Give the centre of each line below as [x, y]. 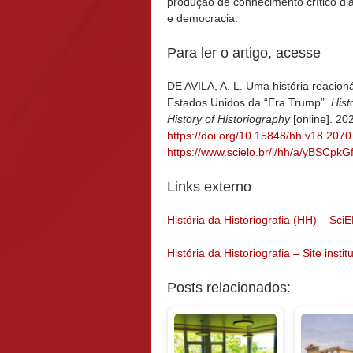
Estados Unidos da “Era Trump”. [249, 102]
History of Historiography [229, 119]
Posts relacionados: [229, 287]
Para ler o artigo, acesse [244, 52]
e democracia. [203, 18]
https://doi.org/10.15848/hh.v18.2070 [259, 135]
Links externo [209, 186]
